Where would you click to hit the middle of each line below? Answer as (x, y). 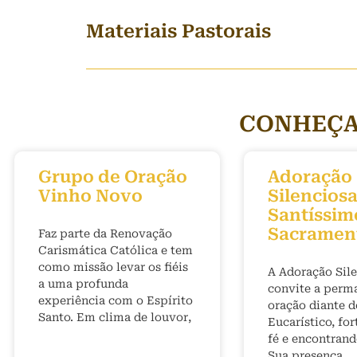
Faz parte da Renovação (105, 233)
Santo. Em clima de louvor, (115, 317)
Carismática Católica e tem (116, 250)
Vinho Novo (90, 196)
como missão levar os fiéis (113, 267)
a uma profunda (83, 284)
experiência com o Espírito (116, 300)
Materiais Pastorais (178, 31)
